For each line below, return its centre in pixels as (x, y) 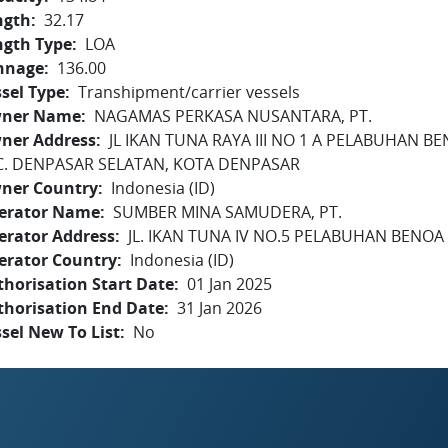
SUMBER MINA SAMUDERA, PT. (227, 212)
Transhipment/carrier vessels (189, 92)
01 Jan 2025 (229, 284)
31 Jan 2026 (219, 308)
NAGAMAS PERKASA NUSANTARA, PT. (233, 116)
